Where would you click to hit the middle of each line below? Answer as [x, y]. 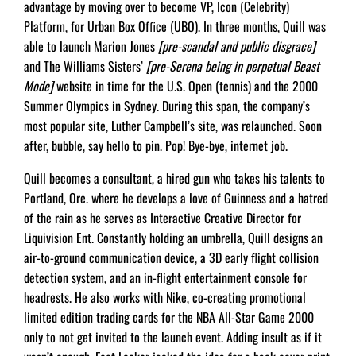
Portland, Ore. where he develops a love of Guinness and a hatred [176, 198]
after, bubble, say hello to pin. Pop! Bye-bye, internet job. [156, 145]
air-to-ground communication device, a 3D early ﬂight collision [171, 257]
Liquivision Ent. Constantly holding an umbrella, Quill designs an [173, 238]
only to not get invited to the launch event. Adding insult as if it [173, 337]
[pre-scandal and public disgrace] [237, 46]
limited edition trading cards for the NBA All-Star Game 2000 [169, 317]
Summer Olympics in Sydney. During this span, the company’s [167, 106]
